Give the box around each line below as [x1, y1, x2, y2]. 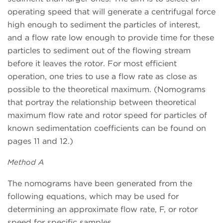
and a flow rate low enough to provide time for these [7, 33, 214, 43]
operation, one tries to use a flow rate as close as [7, 72, 197, 82]
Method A [7, 158, 44, 167]
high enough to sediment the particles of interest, [7, 20, 200, 30]
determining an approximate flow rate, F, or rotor [7, 205, 198, 215]
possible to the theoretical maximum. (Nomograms [7, 85, 206, 95]
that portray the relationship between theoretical [7, 98, 196, 108]
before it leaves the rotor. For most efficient [7, 59, 177, 69]
